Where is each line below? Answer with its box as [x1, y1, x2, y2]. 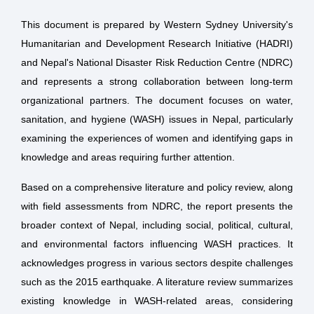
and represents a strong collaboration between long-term [21, 76, 293, 88]
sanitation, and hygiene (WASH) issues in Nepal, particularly [21, 114, 293, 125]
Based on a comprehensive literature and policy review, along [21, 182, 293, 193]
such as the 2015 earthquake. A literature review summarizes [21, 276, 293, 288]
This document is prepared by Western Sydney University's [21, 19, 293, 31]
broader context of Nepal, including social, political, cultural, [21, 219, 293, 231]
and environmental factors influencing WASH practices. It [21, 238, 293, 250]
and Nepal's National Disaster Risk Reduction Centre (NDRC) [21, 57, 293, 69]
